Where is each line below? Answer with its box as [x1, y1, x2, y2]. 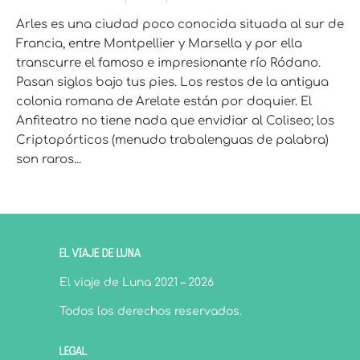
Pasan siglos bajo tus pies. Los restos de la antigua [16, 75, 329, 89]
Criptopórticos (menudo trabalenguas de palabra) [16, 133, 329, 147]
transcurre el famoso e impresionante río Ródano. [16, 55, 321, 70]
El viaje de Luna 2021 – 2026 [59, 276, 214, 288]
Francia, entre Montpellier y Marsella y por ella [16, 36, 302, 51]
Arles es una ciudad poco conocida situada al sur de [16, 17, 344, 31]
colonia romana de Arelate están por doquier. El [16, 94, 312, 108]
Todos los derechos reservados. [59, 305, 242, 317]
